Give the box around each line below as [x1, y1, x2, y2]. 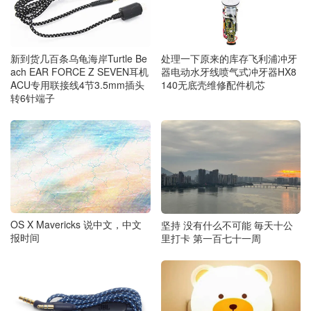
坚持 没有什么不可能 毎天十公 [160, 217, 293, 232]
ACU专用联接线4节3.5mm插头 [10, 77, 144, 92]
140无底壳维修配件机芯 [160, 77, 265, 92]
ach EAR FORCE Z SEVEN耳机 [10, 64, 149, 78]
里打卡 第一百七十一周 [160, 230, 261, 245]
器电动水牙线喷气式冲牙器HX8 [160, 64, 296, 78]
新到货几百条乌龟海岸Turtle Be [10, 51, 147, 65]
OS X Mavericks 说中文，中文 [10, 217, 142, 232]
